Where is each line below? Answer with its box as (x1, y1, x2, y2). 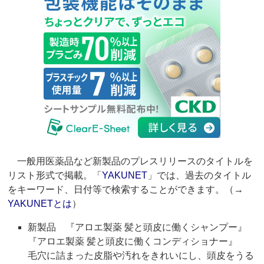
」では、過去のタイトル (147, 170, 252, 181)
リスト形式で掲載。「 (8, 170, 103, 181)
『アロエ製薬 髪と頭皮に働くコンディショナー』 (28, 236, 247, 247)
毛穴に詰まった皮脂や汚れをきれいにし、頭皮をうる (28, 250, 255, 261)
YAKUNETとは (8, 199, 72, 209)
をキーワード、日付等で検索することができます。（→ (8, 184, 244, 195)
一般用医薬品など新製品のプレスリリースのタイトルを (8, 156, 253, 167)
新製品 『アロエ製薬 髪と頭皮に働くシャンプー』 (28, 222, 247, 233)
